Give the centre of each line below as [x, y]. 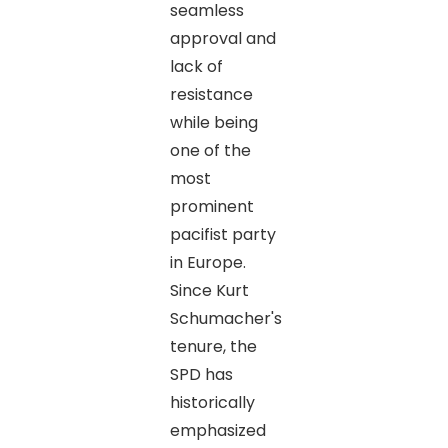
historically [212, 402]
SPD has [201, 374]
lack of [196, 66]
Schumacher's [225, 318]
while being [213, 122]
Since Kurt [209, 290]
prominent [211, 206]
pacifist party [222, 234]
